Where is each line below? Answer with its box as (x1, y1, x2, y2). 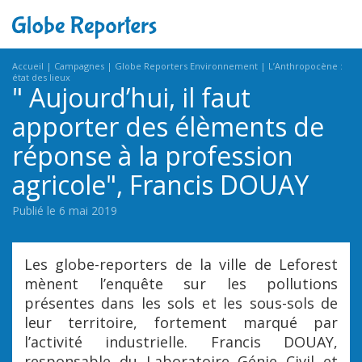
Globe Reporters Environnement (115, 60, 258, 72)
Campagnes (54, 60, 104, 72)
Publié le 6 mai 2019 (12, 203, 117, 218)
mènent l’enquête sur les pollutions (24, 274, 338, 293)
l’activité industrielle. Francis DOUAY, (24, 332, 338, 351)
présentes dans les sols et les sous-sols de (24, 293, 338, 313)
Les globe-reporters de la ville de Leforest (24, 255, 338, 274)
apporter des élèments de (12, 109, 324, 144)
